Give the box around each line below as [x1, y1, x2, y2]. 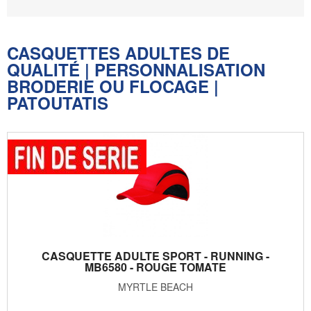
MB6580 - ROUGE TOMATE [85, 258, 226, 275]
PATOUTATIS [7, 90, 108, 115]
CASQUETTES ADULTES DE [7, 40, 230, 65]
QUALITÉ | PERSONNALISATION [7, 57, 265, 81]
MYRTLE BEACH [118, 279, 193, 294]
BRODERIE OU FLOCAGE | [7, 74, 219, 98]
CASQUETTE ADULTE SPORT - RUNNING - [42, 247, 269, 264]
